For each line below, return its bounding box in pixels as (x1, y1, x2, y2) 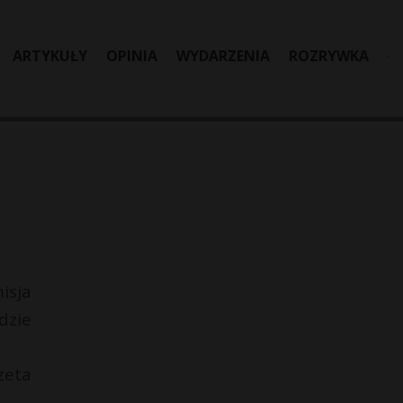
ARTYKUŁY (13, 46, 87, 66)
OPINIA (106, 46, 157, 66)
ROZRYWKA (289, 46, 369, 66)
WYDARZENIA (176, 46, 270, 66)
